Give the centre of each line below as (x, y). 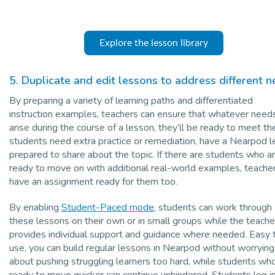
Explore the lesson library (154, 43)
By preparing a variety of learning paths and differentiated (131, 100)
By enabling (35, 207)
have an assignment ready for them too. (93, 181)
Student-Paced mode (108, 207)
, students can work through (213, 207)
